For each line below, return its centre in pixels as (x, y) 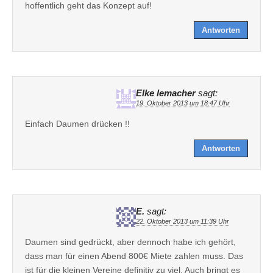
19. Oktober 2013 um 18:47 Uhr (183, 103)
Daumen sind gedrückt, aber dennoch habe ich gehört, (130, 242)
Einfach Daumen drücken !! (77, 123)
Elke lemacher (166, 93)
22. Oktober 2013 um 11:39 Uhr (183, 221)
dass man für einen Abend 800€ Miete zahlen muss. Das (134, 256)
